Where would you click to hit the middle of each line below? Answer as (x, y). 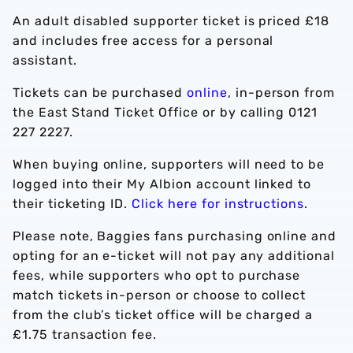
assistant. (45, 60)
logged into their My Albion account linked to (162, 184)
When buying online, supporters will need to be (169, 164)
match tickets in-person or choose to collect (160, 295)
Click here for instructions (218, 204)
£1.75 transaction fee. (85, 334)
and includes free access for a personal (143, 41)
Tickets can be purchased (100, 93)
